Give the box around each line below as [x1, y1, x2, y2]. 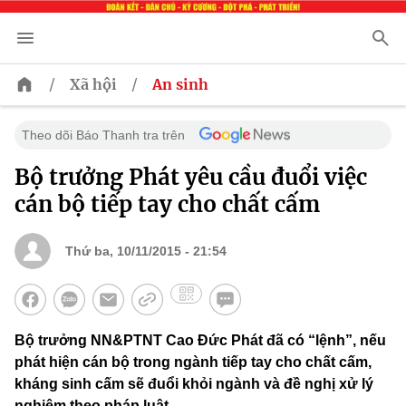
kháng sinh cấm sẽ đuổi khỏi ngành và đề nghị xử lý [14, 376, 373, 392]
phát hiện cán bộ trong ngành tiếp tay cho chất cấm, [14, 354, 372, 371]
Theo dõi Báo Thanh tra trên [22, 128, 185, 143]
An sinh [152, 75, 208, 94]
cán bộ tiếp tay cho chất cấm [14, 190, 320, 219]
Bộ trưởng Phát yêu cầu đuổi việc [14, 163, 367, 192]
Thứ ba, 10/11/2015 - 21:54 [65, 244, 227, 259]
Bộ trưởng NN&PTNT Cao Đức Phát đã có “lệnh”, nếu [14, 333, 386, 349]
